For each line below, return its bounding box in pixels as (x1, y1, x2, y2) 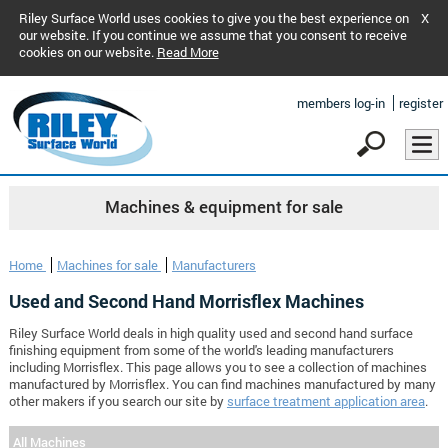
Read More (156, 44, 219, 60)
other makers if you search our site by (8, 393, 227, 410)
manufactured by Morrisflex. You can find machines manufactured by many (8, 376, 436, 393)
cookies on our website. (18, 44, 157, 60)
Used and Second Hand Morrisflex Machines (8, 289, 364, 314)
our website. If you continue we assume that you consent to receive (18, 27, 407, 43)
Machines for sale (56, 257, 161, 274)
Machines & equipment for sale (104, 196, 343, 219)
